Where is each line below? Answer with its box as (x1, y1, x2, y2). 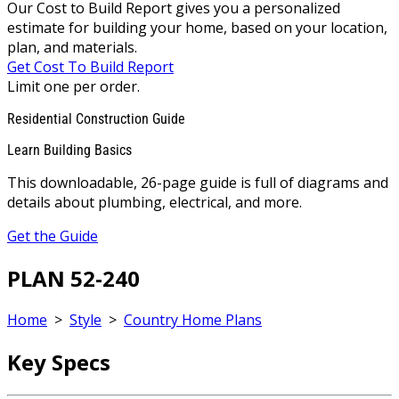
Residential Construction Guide (7, 110, 185, 127)
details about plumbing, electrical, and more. (7, 191, 302, 212)
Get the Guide (7, 225, 98, 246)
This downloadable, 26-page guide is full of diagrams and (7, 172, 388, 192)
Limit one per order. (7, 76, 140, 96)
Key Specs (7, 347, 110, 378)
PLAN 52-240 (7, 263, 140, 293)
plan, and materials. (7, 37, 137, 57)
